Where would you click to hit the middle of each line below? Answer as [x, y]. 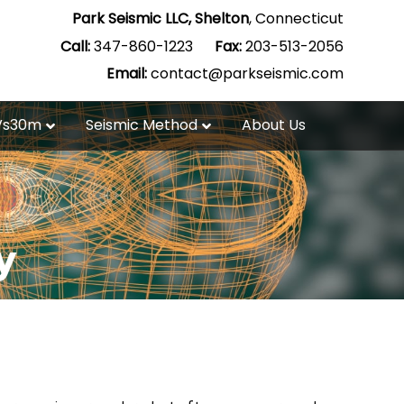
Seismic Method [142, 125]
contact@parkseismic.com [247, 73]
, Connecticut [296, 18]
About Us [274, 125]
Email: [126, 73]
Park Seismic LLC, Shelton [160, 18]
